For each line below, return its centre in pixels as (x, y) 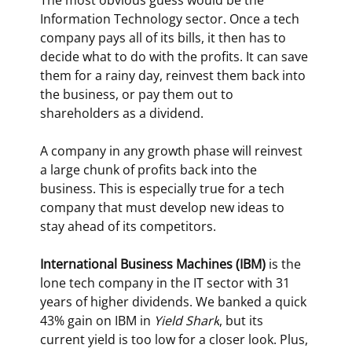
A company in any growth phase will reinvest (172, 151)
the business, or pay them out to (138, 95)
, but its (242, 321)
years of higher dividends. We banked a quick (174, 302)
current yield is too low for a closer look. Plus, (175, 340)
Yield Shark (186, 321)
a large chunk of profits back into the (150, 170)
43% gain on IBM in (97, 321)
